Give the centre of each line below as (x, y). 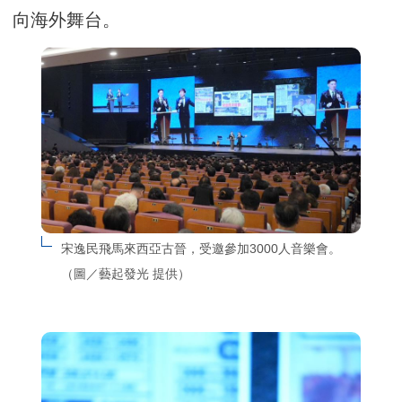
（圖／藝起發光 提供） (125, 274)
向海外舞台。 (67, 20)
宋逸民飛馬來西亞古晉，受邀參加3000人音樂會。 (201, 249)
